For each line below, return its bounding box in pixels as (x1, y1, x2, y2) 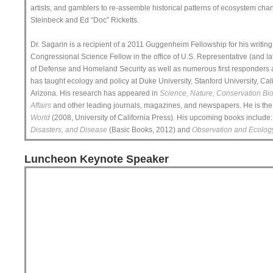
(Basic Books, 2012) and (107, 125, 192, 134)
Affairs (30, 101, 51, 110)
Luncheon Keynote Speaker (24, 153, 169, 165)
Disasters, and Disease (30, 125, 107, 134)
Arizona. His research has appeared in (30, 88, 160, 97)
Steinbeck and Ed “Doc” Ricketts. (30, 15, 139, 24)
